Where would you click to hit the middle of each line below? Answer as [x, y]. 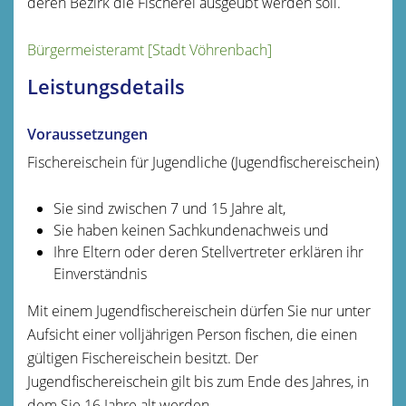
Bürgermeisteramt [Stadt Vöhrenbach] [150, 49]
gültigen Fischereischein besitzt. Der [143, 358]
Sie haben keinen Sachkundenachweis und [191, 230]
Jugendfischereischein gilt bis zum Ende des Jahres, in [198, 381]
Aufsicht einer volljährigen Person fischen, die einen [192, 334]
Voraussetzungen [87, 134]
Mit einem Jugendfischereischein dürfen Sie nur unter [199, 310]
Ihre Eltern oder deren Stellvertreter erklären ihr [208, 251]
